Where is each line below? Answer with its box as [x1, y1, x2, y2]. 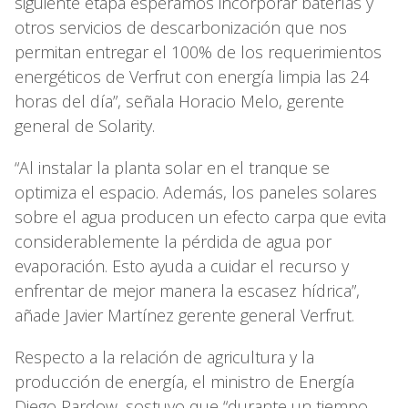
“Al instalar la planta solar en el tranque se [15, 157, 330, 179]
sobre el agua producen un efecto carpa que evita [15, 206, 386, 229]
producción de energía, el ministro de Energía [15, 371, 354, 393]
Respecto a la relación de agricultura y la [15, 346, 314, 369]
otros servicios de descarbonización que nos [15, 16, 347, 39]
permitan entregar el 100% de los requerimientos [15, 41, 382, 64]
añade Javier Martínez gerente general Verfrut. [15, 304, 359, 327]
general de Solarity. [15, 115, 159, 138]
